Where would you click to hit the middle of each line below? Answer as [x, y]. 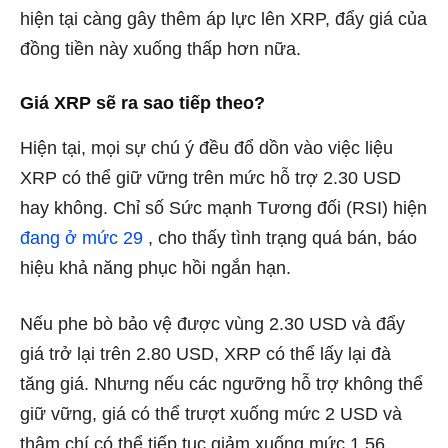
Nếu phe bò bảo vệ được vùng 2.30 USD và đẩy [212, 324]
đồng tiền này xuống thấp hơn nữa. [160, 49]
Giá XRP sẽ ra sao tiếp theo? [142, 103]
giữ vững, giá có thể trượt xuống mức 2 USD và [211, 414]
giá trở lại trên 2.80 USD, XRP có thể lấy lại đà [205, 354]
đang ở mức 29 [81, 238]
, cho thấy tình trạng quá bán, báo [280, 238]
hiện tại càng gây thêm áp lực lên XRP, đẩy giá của [223, 19]
